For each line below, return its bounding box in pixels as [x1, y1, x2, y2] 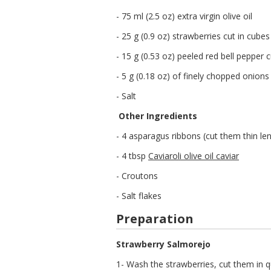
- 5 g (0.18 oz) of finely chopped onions [116, 70, 269, 82]
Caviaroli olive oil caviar [148, 150, 239, 162]
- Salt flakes [116, 190, 162, 201]
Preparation [116, 211, 194, 227]
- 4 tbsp [116, 150, 148, 162]
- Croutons [116, 170, 158, 181]
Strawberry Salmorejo [116, 238, 211, 250]
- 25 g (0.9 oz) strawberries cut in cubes [116, 30, 270, 42]
